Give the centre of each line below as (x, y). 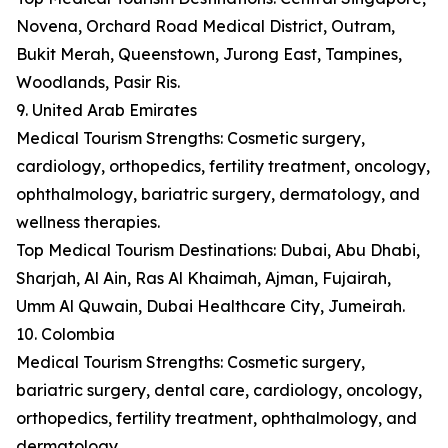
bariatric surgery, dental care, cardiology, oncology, (219, 390)
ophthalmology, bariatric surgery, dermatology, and (218, 194)
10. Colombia (65, 334)
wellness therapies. (88, 222)
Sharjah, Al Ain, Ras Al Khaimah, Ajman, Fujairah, (203, 278)
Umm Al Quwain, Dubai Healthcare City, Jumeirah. (210, 306)
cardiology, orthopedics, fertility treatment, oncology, (223, 166)
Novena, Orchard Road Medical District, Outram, (205, 26)
